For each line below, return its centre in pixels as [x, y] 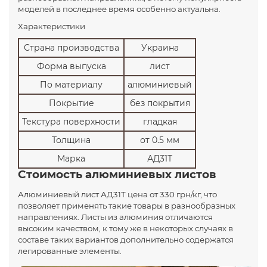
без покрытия [160, 103]
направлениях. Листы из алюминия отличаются [115, 217]
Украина [160, 47]
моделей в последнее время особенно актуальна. [119, 9]
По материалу [71, 84]
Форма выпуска [71, 66]
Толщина [71, 140]
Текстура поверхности [71, 121]
